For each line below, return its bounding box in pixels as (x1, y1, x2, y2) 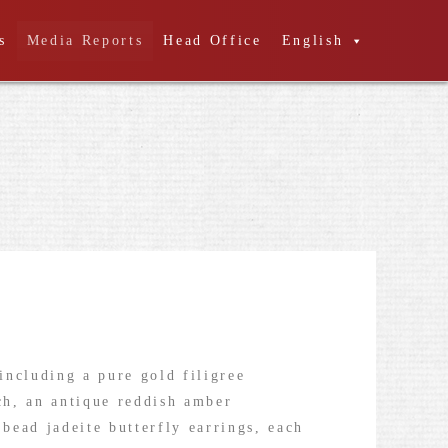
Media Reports (26, 32, 144, 48)
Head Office (163, 32, 262, 48)
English (281, 32, 344, 48)
